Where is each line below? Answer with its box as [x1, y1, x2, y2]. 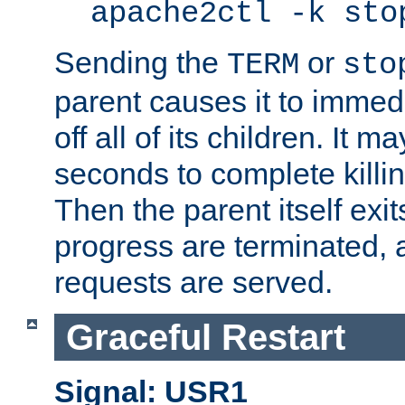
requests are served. [54, 265, 333, 300]
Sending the [54, 45, 227, 80]
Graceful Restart [65, 316, 345, 357]
